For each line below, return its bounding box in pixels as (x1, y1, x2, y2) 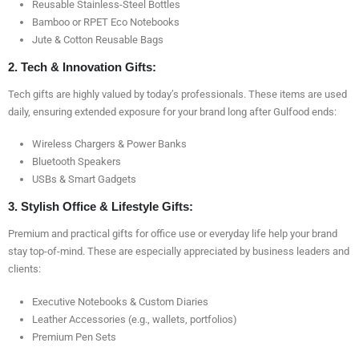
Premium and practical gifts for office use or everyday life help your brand (8, 228, 337, 240)
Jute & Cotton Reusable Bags (31, 33, 163, 46)
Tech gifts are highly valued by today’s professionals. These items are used (8, 87, 347, 100)
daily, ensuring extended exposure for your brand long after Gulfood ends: (8, 105, 337, 118)
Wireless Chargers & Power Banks (31, 138, 187, 151)
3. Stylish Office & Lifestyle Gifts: (8, 200, 193, 214)
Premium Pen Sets (31, 330, 116, 343)
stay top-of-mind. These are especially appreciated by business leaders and (8, 245, 349, 258)
